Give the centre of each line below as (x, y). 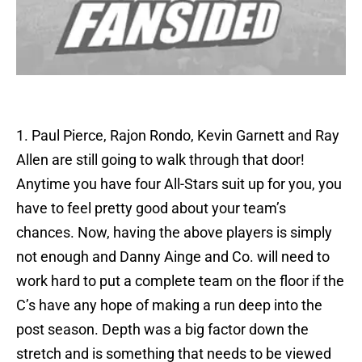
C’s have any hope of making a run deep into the (169, 305)
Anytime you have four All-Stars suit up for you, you (179, 184)
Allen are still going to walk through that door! (160, 160)
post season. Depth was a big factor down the (162, 330)
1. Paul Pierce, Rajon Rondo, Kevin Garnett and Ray (178, 136)
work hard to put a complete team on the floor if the (180, 281)
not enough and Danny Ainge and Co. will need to (173, 257)
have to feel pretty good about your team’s (151, 208)
